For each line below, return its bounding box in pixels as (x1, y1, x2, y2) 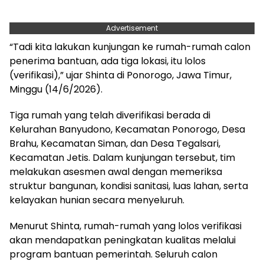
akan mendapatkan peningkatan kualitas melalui (9, 233, 236, 247)
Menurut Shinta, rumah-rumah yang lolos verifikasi (9, 219, 242, 233)
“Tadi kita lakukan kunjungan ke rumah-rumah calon (9, 39, 250, 54)
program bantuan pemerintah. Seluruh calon (9, 247, 217, 261)
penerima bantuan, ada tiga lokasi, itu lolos (9, 54, 206, 68)
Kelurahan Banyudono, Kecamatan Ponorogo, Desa (9, 122, 245, 136)
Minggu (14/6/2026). (9, 82, 103, 96)
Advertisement (106, 22, 158, 33)
